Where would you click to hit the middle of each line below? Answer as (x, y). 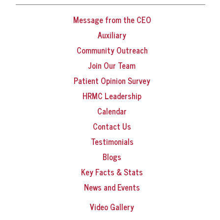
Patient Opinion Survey (112, 81)
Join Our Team (112, 66)
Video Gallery (112, 207)
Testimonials (112, 142)
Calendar (112, 111)
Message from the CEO (112, 20)
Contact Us (112, 126)
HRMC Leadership (112, 96)
